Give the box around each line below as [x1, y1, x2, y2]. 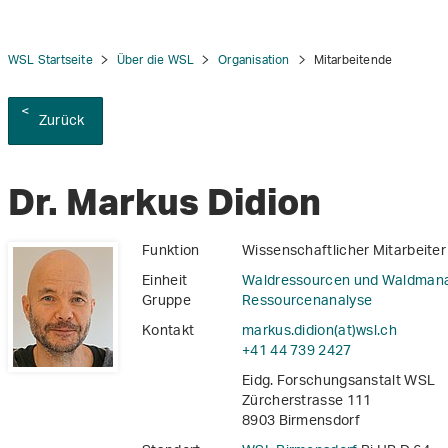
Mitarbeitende [313, 47, 393, 74]
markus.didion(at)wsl [242, 316, 378, 348]
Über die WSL [116, 47, 195, 74]
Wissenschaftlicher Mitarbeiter [242, 236, 446, 268]
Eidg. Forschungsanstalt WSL [242, 366, 436, 398]
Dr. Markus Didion [8, 179, 321, 225]
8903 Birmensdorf [242, 406, 360, 438]
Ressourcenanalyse [242, 286, 373, 318]
